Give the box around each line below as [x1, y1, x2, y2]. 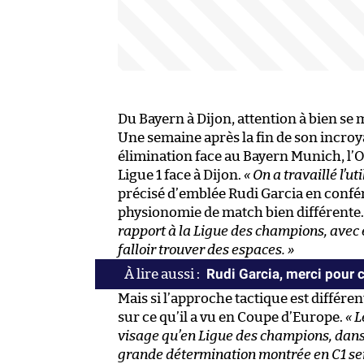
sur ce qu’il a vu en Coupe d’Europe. [118, 310, 345, 325]
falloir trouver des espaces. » [118, 243, 294, 258]
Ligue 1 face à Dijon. [118, 168, 244, 183]
